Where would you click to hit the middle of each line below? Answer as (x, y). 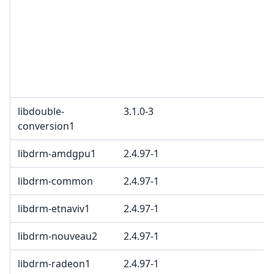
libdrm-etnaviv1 (54, 209)
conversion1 (46, 126)
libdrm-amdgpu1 (57, 154)
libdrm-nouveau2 (57, 236)
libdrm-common (55, 181)
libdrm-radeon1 (54, 264)
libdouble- (41, 112)
